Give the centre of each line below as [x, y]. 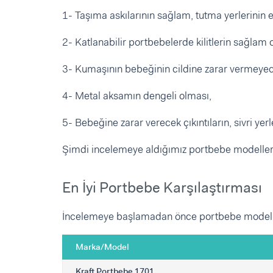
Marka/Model [102, 247]
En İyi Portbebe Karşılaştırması [162, 188]
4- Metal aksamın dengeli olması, [137, 96]
